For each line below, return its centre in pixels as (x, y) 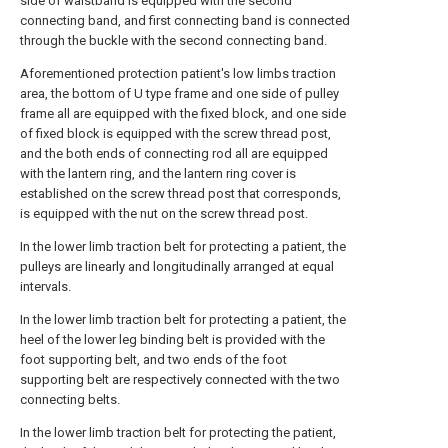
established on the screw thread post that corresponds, (180, 194)
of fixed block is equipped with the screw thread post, (175, 134)
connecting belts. (70, 400)
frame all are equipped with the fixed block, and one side (183, 114)
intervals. (45, 287)
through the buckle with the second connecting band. (173, 41)
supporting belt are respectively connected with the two (180, 380)
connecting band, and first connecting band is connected (185, 21)
